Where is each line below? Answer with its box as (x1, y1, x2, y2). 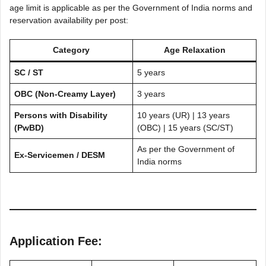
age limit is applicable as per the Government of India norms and (9, 2, 252, 12)
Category (53, 45, 90, 55)
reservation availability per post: (9, 15, 128, 25)
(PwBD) (14, 122, 44, 132)
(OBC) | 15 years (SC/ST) (137, 122, 233, 132)
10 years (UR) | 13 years (137, 110, 230, 120)
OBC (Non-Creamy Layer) (14, 88, 116, 99)
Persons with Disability (14, 110, 107, 120)
